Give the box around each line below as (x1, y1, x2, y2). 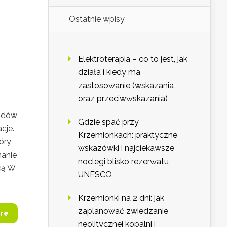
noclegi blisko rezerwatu (78, 157, 169, 167)
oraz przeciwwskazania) (78, 94, 168, 104)
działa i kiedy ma (78, 67, 140, 78)
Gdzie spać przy (78, 117, 139, 127)
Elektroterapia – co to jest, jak (78, 54, 187, 64)
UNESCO (78, 170, 112, 180)
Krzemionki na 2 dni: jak (78, 193, 164, 203)
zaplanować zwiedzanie (78, 206, 168, 216)
